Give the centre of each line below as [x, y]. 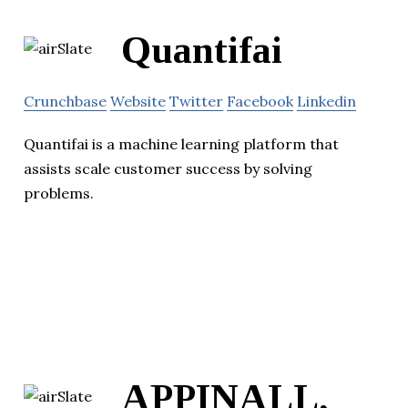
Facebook [260, 102]
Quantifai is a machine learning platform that [181, 144]
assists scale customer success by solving [168, 169]
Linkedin [326, 102]
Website [138, 102]
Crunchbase [65, 102]
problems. [59, 194]
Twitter [196, 102]
